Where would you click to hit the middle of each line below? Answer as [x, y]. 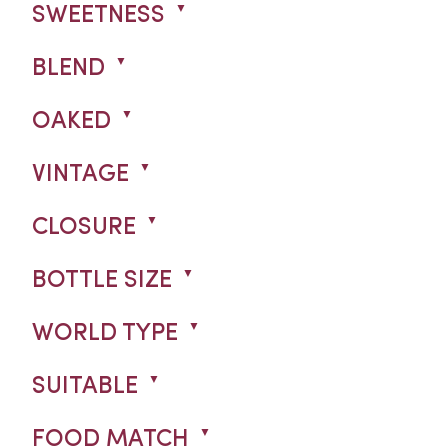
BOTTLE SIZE [102, 280]
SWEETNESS [98, 15]
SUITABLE [85, 386]
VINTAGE [80, 174]
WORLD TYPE [105, 333]
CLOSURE [84, 227]
